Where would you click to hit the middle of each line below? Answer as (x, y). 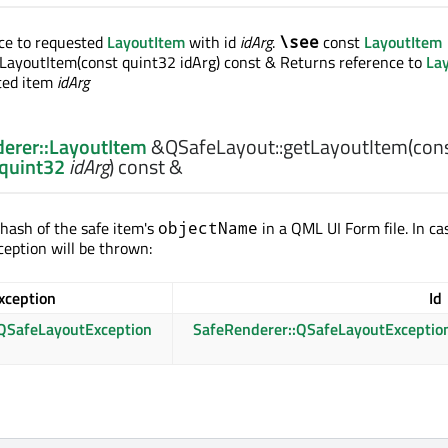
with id (212, 42)
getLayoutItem (345, 147)
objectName (208, 228)
